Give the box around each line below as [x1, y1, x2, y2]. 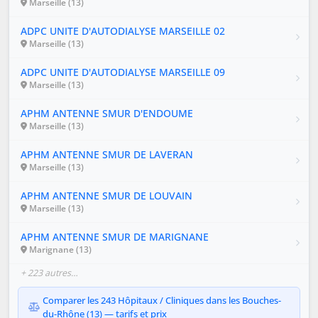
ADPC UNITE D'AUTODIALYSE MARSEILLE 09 [21, 65, 225, 79]
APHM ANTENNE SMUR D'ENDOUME [21, 106, 193, 120]
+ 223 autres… [21, 266, 78, 279]
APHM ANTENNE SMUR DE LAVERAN [21, 147, 193, 161]
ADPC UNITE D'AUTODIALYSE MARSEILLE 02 [21, 23, 225, 38]
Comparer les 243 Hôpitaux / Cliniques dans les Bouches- [43, 293, 281, 307]
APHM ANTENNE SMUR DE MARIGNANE [21, 229, 209, 243]
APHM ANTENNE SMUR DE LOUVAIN [21, 188, 192, 202]
